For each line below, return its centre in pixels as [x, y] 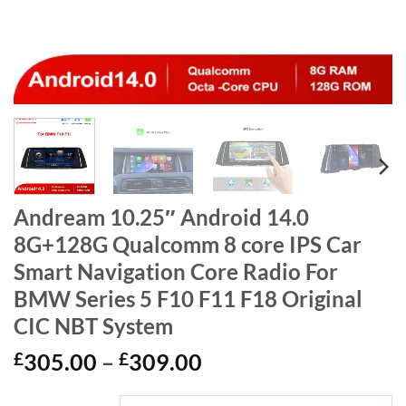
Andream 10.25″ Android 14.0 [161, 217]
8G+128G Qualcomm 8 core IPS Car [188, 244]
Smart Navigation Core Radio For [176, 271]
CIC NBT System [93, 326]
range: [233, 384]
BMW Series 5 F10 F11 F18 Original [188, 299]
